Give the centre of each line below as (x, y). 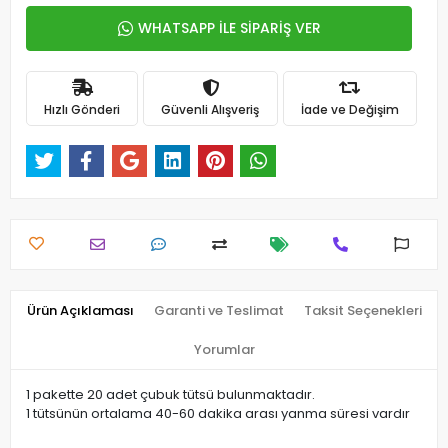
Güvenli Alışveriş (210, 109)
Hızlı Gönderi (82, 109)
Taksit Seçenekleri (362, 311)
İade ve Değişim (349, 109)
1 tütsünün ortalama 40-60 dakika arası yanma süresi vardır (218, 414)
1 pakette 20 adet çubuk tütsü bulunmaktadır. (170, 395)
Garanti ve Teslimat (218, 311)
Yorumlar (224, 350)
